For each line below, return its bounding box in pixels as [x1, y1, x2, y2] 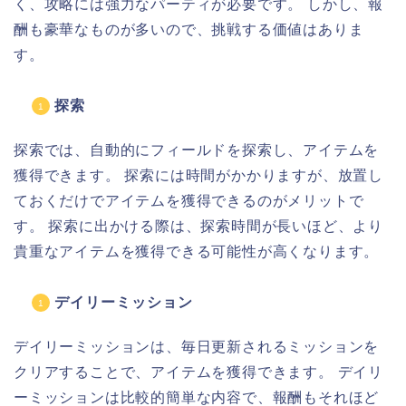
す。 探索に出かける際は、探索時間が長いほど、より [14, 218, 383, 235]
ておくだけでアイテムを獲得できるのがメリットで [14, 193, 364, 209]
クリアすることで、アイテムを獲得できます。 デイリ [14, 364, 383, 381]
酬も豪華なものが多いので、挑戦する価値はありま [14, 22, 364, 38]
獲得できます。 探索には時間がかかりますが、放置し [14, 168, 383, 184]
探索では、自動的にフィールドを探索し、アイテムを [14, 142, 380, 159]
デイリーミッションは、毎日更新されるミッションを [14, 339, 380, 355]
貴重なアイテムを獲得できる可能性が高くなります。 [14, 244, 380, 260]
